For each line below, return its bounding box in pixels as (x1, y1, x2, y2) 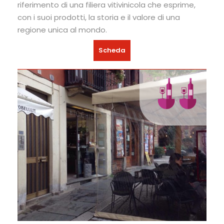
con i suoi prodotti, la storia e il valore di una (17, 12, 180, 23)
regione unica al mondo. (17, 24, 107, 35)
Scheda (98, 45, 125, 55)
